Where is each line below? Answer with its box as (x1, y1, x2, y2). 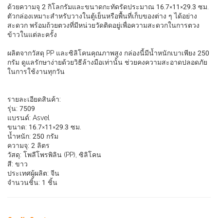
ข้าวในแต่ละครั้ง (7, 31, 57, 38)
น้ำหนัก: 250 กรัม (7, 132, 58, 140)
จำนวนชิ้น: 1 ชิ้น (7, 179, 57, 186)
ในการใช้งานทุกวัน (7, 68, 65, 75)
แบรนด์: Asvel (7, 114, 50, 122)
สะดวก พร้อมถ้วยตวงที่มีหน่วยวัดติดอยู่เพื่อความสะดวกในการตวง (7, 21, 200, 29)
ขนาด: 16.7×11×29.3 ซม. (7, 123, 81, 131)
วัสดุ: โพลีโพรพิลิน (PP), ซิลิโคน (7, 151, 101, 159)
